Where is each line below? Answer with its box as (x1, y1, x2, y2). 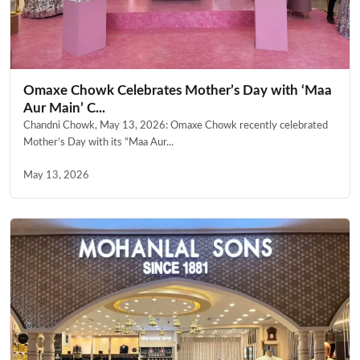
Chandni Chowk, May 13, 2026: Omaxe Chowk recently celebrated (23, 121, 328, 131)
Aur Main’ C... (23, 101, 105, 116)
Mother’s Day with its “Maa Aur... (23, 137, 174, 148)
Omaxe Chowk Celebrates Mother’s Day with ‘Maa (23, 84, 332, 98)
